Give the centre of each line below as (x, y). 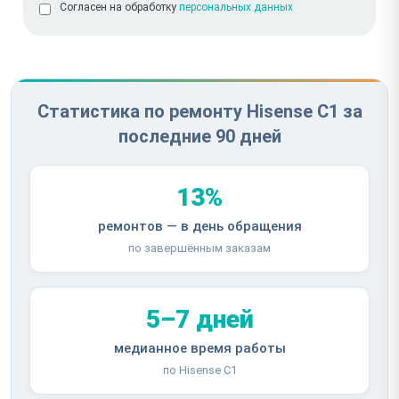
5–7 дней (199, 319)
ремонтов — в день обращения (199, 226)
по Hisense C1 (199, 370)
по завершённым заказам (199, 248)
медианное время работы (199, 348)
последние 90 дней (199, 136)
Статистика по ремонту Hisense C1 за (199, 111)
